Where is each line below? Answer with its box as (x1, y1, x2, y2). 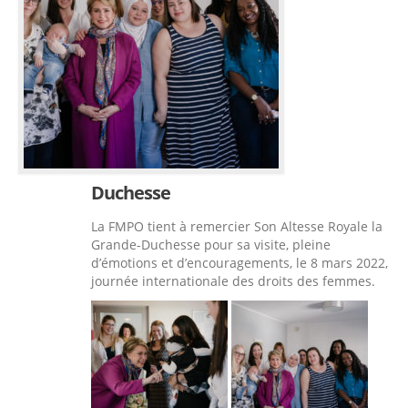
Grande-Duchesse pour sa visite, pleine (91, 235, 331, 253)
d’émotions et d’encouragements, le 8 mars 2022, (91, 253, 388, 271)
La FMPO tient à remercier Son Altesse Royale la (91, 217, 382, 235)
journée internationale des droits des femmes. (91, 271, 375, 290)
